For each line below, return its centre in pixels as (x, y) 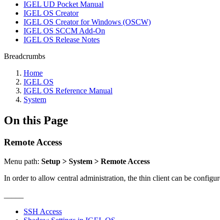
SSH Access (43, 211)
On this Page (36, 120)
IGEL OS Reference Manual (68, 91)
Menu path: (23, 161)
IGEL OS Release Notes (62, 40)
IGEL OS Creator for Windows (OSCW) (87, 22)
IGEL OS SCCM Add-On (64, 31)
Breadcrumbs (25, 56)
